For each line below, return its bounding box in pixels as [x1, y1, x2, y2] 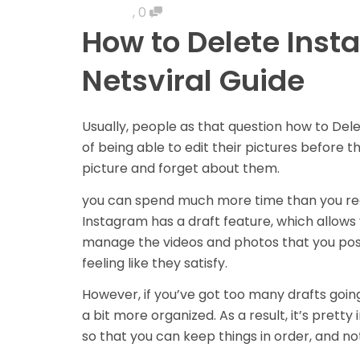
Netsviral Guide [82, 60, 305, 101]
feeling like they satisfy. [82, 253, 231, 272]
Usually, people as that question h [82, 117, 293, 136]
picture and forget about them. [82, 159, 283, 178]
